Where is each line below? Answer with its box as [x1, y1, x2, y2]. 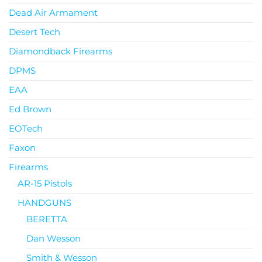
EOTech [9, 122, 43, 134]
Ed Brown [9, 103, 51, 115]
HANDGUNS [18, 196, 71, 208]
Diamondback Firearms [9, 45, 112, 57]
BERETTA [26, 213, 67, 225]
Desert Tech [9, 26, 60, 37]
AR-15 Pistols [18, 177, 72, 189]
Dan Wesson [26, 232, 81, 244]
